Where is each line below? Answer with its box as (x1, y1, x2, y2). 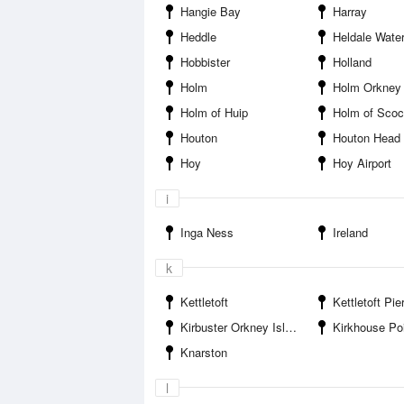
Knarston (180, 344, 227, 361)
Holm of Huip (180, 104, 248, 121)
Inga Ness (180, 224, 234, 241)
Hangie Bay (180, 3, 241, 20)
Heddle (180, 28, 216, 45)
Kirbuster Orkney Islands (180, 318, 285, 335)
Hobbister (180, 53, 230, 70)
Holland (333, 53, 372, 70)
